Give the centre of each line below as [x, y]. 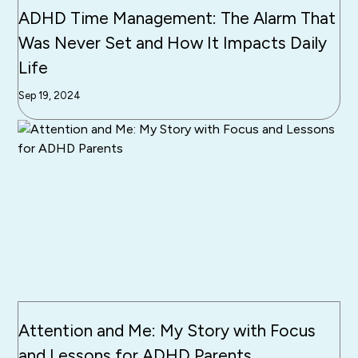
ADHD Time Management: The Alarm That [177, 18]
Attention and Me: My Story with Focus [167, 330]
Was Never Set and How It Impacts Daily [173, 43]
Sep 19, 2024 [50, 96]
